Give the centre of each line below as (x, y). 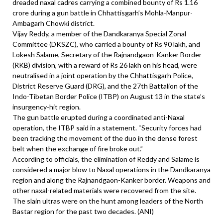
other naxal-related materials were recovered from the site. (104, 191)
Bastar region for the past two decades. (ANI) (83, 212)
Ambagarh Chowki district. (54, 23)
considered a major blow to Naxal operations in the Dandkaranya (111, 170)
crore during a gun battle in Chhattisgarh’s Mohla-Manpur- (103, 13)
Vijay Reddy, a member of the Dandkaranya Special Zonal (99, 34)
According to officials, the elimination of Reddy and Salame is (106, 159)
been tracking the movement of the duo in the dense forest (105, 138)
